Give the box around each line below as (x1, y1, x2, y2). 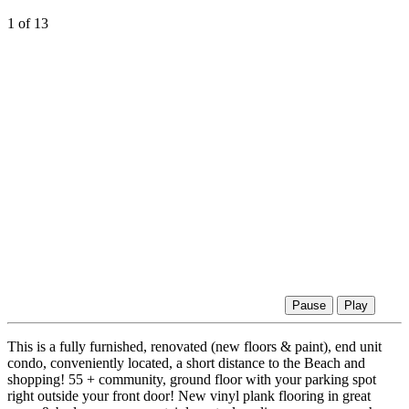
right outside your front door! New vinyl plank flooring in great (7, 388, 371, 404)
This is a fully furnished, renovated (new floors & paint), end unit (7, 339, 382, 355)
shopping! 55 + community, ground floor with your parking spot (7, 372, 376, 388)
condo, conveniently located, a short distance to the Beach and (7, 355, 365, 372)
